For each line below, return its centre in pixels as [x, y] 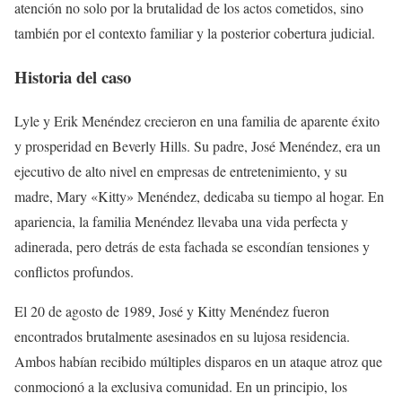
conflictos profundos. [74, 271]
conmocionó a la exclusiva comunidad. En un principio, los [181, 386]
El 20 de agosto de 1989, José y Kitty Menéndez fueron [172, 310]
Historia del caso [73, 77]
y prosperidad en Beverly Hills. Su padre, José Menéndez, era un [197, 145]
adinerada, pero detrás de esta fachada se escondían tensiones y [192, 246]
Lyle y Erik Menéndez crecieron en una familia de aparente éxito [197, 120]
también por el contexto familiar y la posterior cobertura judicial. [195, 33]
